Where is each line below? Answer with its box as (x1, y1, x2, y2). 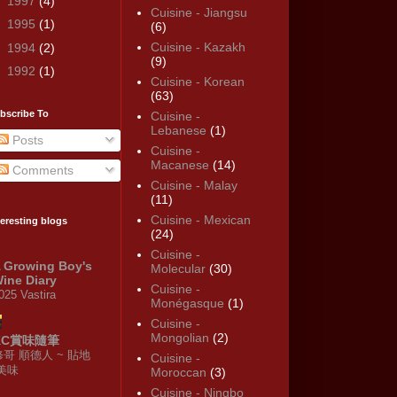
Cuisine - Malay (150, 178, 237, 193)
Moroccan (150, 365, 206, 380)
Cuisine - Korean (150, 74, 245, 90)
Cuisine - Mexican (150, 213, 251, 228)
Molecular (150, 261, 206, 276)
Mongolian (150, 331, 209, 346)
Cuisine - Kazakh (150, 40, 245, 55)
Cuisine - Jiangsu (150, 5, 247, 20)
